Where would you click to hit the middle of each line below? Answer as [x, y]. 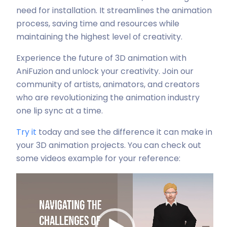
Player [28, 192]
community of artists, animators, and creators [108, 84]
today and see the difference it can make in [124, 132]
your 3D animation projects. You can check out [109, 145]
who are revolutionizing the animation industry [108, 98]
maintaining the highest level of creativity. [99, 37]
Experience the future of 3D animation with [101, 58]
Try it [26, 132]
